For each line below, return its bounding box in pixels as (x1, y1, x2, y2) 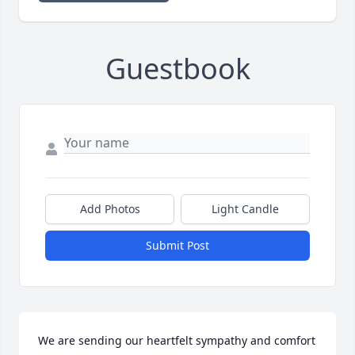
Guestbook (105, 49, 250, 89)
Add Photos (79, 201, 140, 217)
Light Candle (212, 201, 279, 217)
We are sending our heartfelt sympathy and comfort (38, 333, 315, 349)
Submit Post (146, 238, 209, 254)
